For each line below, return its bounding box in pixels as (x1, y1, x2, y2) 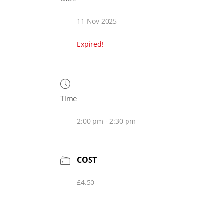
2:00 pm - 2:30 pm (77, 116, 136, 126)
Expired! (77, 39, 104, 49)
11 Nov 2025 (77, 17, 117, 26)
